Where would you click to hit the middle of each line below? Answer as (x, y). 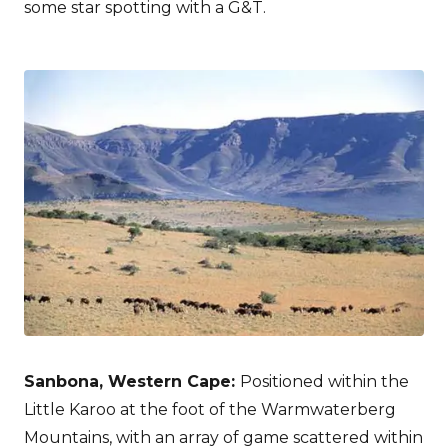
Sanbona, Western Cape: (132, 382)
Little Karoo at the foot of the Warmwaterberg (210, 410)
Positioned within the (324, 382)
